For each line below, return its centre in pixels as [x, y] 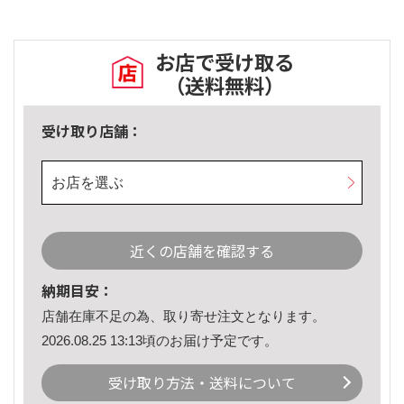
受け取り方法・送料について [202, 383]
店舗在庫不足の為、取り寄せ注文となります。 [184, 317]
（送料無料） [225, 85]
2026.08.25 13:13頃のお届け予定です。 [160, 340]
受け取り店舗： [92, 131]
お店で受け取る [225, 62]
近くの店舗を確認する [202, 251]
